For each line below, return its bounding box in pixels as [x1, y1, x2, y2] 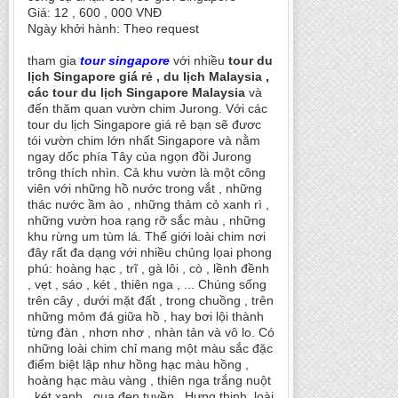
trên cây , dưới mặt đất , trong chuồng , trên [28, 293, 274, 307]
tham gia [28, 53, 80, 68]
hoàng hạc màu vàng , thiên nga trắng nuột [28, 373, 271, 387]
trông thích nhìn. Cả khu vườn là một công [28, 165, 266, 179]
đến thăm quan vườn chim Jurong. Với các [28, 101, 267, 115]
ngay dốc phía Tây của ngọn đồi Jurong [28, 149, 251, 163]
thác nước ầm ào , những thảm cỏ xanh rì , [28, 197, 269, 211]
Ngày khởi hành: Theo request [28, 21, 199, 36]
